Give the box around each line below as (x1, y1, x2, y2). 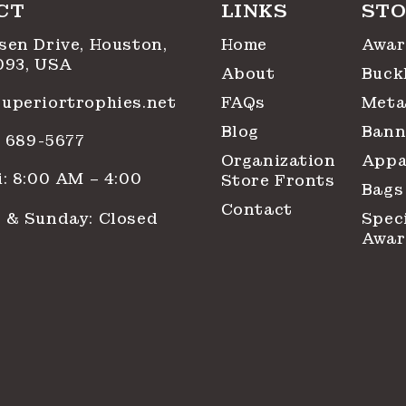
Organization (220, 151, 336, 170)
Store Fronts (220, 171, 335, 190)
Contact (220, 200, 293, 219)
